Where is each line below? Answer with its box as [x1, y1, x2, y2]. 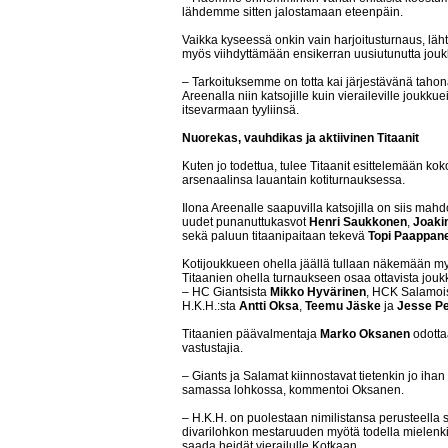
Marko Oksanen [320, 327, 410, 341]
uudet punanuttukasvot [182, 215, 309, 229]
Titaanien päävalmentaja [182, 327, 320, 341]
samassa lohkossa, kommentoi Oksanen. [182, 383, 404, 397]
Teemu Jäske [305, 299, 381, 313]
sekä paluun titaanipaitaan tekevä [182, 229, 368, 243]
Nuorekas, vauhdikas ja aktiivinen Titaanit [182, 131, 419, 145]
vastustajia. [182, 341, 243, 355]
